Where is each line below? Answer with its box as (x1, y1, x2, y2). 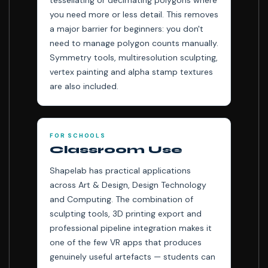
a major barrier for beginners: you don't (50, 23, 203, 34)
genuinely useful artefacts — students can (50, 251, 215, 262)
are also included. (50, 81, 118, 92)
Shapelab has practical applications (50, 165, 191, 176)
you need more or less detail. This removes (50, 9, 218, 20)
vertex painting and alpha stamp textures (50, 66, 213, 77)
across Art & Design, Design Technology (50, 179, 206, 190)
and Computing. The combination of (50, 194, 193, 205)
